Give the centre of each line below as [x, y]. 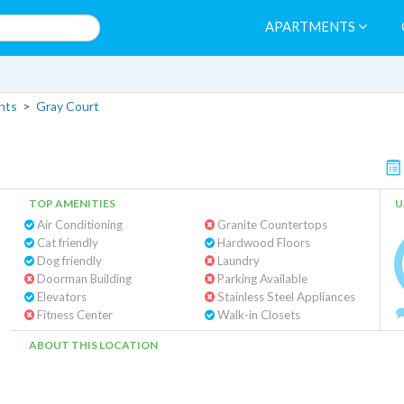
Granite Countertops [271, 225]
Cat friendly [66, 243]
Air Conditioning [78, 225]
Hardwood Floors [262, 243]
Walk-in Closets [257, 315]
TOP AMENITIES [72, 203]
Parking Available [261, 279]
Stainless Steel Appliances [285, 297]
